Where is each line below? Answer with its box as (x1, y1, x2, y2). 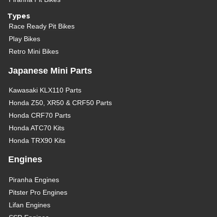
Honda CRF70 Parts (9, 111, 71, 119)
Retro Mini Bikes (9, 47, 59, 56)
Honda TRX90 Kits (9, 136, 66, 144)
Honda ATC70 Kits (9, 124, 65, 132)
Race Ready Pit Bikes (9, 22, 75, 31)
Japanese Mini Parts (8, 66, 92, 76)
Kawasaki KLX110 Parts (9, 86, 82, 94)
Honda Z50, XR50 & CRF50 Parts (9, 98, 112, 107)
